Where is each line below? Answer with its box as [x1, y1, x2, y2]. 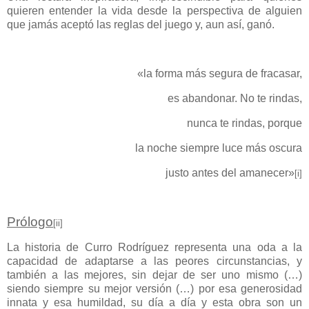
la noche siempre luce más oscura [135, 141, 302, 154]
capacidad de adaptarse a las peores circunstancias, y [7, 255, 302, 268]
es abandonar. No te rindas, [165, 92, 302, 105]
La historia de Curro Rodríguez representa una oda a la [7, 241, 302, 254]
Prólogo [7, 215, 53, 230]
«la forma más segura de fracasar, [137, 68, 302, 80]
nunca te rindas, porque [184, 117, 302, 130]
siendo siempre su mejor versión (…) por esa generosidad [7, 283, 302, 295]
